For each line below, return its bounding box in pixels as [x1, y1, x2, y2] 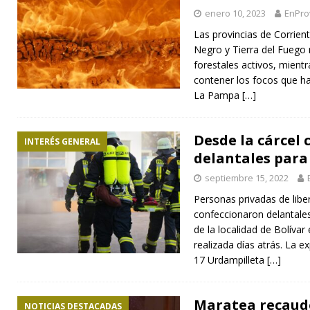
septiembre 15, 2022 [205, 171, 289, 184]
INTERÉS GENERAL [24, 135, 100, 147]
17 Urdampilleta [194, 253, 267, 266]
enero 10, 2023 [205, 6, 266, 19]
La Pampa [194, 88, 242, 102]
